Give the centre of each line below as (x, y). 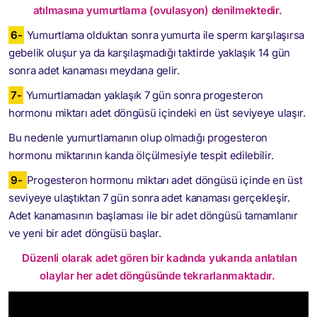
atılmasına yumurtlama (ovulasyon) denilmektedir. (157, 10)
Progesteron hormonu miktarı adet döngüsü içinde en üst (165, 180)
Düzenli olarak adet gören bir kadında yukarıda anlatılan (160, 258)
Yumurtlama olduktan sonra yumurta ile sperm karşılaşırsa (164, 35)
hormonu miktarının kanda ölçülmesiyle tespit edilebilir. (141, 155)
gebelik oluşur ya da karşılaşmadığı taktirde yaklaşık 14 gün (149, 53)
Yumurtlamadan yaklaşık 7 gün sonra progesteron (143, 95)
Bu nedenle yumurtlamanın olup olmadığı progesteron (138, 138)
